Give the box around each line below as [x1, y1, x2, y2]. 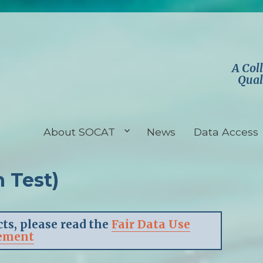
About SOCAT [43, 125, 115, 138]
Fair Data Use [112, 217, 191, 231]
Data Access [194, 125, 259, 138]
